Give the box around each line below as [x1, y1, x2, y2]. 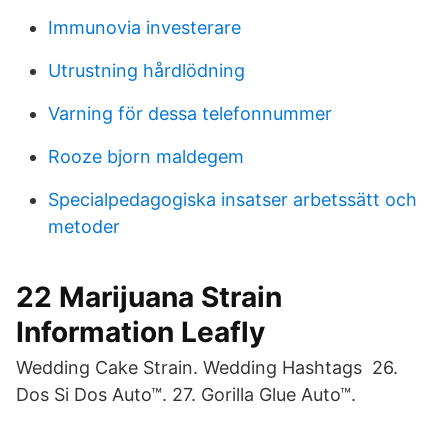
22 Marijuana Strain [16, 280, 282, 314]
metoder [48, 216, 120, 237]
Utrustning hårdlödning [48, 60, 245, 81]
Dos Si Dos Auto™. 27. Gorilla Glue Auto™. [16, 384, 356, 405]
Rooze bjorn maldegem [48, 146, 244, 167]
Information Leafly [16, 315, 265, 349]
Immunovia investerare [48, 17, 241, 38]
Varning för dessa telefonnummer [48, 103, 332, 124]
